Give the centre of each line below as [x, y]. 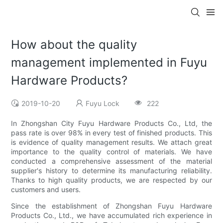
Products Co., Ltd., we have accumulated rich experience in [111, 216]
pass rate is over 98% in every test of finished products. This [111, 133]
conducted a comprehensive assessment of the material [111, 161]
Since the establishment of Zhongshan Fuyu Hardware [111, 206]
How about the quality [74, 45]
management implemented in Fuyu [109, 63]
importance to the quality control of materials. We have [111, 152]
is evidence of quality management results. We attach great [111, 142]
